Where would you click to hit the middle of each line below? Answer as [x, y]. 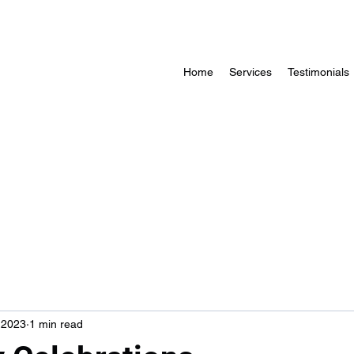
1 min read [56, 324]
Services [250, 72]
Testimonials [318, 72]
